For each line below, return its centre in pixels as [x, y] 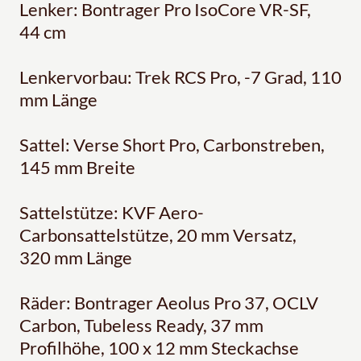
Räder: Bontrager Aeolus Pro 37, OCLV [169, 303]
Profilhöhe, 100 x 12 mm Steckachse [159, 348]
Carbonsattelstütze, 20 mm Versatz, [158, 235]
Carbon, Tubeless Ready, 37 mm [141, 326]
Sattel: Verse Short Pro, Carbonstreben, [172, 145]
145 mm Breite [77, 168]
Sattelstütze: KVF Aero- [112, 213]
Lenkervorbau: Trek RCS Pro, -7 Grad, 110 [180, 77]
